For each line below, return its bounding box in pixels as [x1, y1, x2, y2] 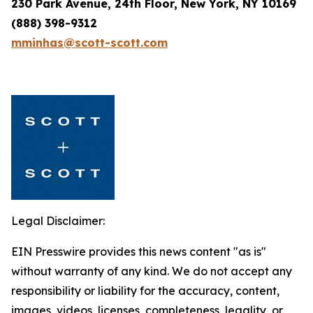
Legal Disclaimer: [11, 214, 105, 228]
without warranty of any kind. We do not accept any [11, 264, 292, 278]
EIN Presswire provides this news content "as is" [11, 245, 266, 259]
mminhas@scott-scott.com [11, 36, 168, 50]
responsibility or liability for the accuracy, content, [11, 284, 279, 298]
